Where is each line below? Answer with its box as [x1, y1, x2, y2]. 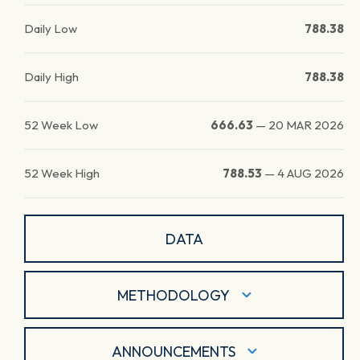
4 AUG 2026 [277, 166, 344, 181]
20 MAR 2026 [268, 117, 344, 133]
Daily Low [24, 21, 77, 36]
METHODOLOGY [117, 285, 230, 305]
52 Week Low [24, 117, 98, 133]
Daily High [24, 69, 79, 84]
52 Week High [24, 166, 100, 181]
